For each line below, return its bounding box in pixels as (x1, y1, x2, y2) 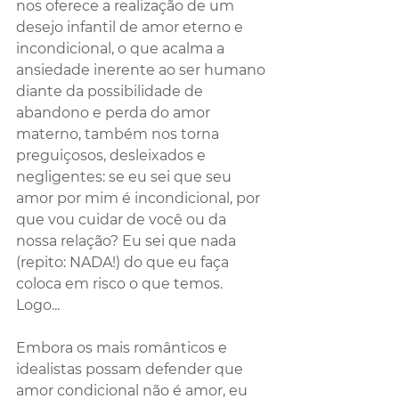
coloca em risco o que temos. (16, 274, 226, 292)
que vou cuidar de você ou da (16, 210, 230, 228)
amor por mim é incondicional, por (16, 189, 264, 207)
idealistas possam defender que (16, 360, 247, 378)
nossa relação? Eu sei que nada (16, 232, 240, 249)
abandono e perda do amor (16, 103, 214, 121)
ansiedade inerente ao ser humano (16, 61, 269, 78)
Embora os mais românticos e (16, 338, 231, 356)
